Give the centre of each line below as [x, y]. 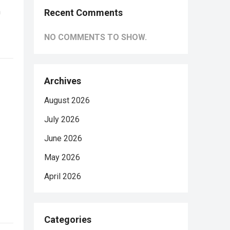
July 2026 [62, 119]
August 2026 [67, 100]
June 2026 [63, 138]
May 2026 [62, 157]
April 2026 [63, 176]
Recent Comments [83, 13]
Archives [63, 81]
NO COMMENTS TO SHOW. [95, 37]
